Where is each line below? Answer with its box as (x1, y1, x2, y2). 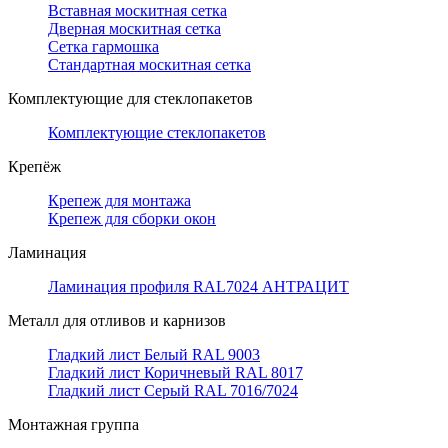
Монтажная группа (8, 416, 139, 433)
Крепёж (8, 158, 61, 175)
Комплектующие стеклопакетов (48, 124, 266, 141)
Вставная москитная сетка (48, 2, 227, 19)
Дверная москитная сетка (48, 20, 221, 37)
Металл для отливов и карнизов (8, 312, 226, 329)
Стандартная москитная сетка (48, 56, 251, 73)
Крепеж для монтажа (48, 192, 191, 209)
